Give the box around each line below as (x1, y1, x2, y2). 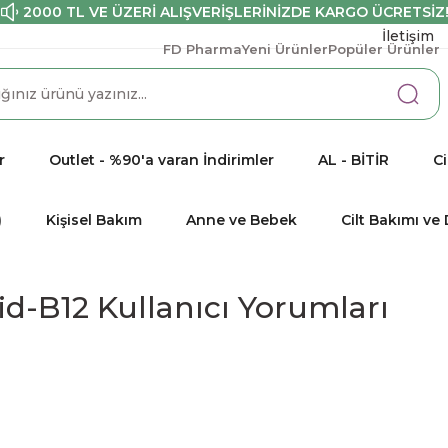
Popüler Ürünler (328, 41, 440, 57)
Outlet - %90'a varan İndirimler (49, 150, 274, 169)
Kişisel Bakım (46, 210, 142, 229)
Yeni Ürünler (242, 41, 328, 57)
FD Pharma (163, 41, 242, 57)
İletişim (382, 26, 435, 45)
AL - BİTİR (318, 150, 389, 169)
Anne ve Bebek (186, 210, 297, 229)
